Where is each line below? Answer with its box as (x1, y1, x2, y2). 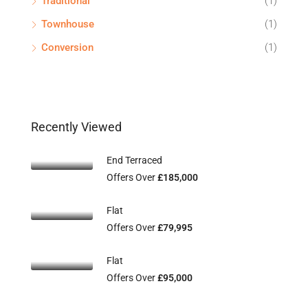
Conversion (41, 41, 93, 54)
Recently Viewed (31, 120, 122, 134)
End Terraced (107, 155, 162, 166)
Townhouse (41, 18, 94, 30)
